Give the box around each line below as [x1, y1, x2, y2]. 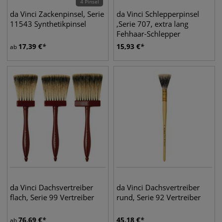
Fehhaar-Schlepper [116, 29, 180, 39]
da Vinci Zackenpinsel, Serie [10, 9, 104, 19]
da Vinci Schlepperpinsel [116, 9, 199, 19]
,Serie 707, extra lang [116, 19, 188, 29]
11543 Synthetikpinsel [10, 19, 86, 29]
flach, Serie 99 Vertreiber [10, 192, 94, 202]
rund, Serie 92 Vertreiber [116, 192, 201, 202]
